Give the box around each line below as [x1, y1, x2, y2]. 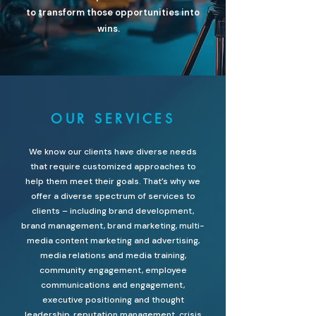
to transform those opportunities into [26, 6, 200, 18]
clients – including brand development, [32, 205, 194, 217]
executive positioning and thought [42, 294, 184, 305]
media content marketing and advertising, [26, 235, 200, 246]
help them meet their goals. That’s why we [25, 176, 200, 187]
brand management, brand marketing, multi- [21, 220, 205, 231]
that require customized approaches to [30, 161, 196, 172]
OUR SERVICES [51, 110, 175, 127]
